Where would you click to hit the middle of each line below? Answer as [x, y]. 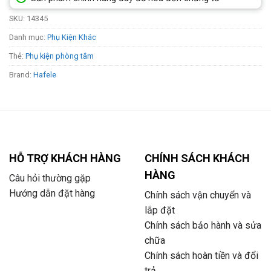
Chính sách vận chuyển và [198, 195]
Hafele [45, 75]
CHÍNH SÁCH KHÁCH [197, 158]
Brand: [21, 75]
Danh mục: [28, 38]
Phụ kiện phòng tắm [60, 56]
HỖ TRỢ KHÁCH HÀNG [65, 158]
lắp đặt [160, 210]
